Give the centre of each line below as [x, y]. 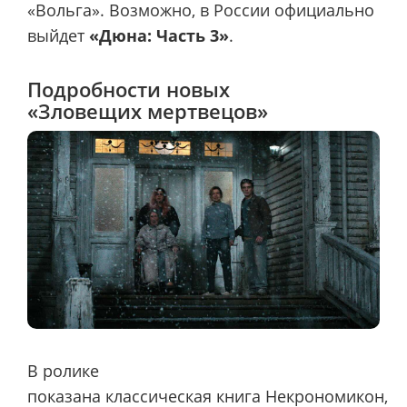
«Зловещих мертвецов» [148, 110]
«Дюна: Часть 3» [159, 36]
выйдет [58, 36]
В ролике [63, 371]
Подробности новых [129, 89]
